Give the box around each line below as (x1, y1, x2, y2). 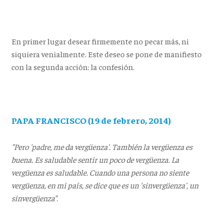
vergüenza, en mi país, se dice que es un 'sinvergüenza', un (11, 180, 198, 190)
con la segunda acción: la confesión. (11, 61, 136, 72)
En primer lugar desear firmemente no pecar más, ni (11, 36, 189, 46)
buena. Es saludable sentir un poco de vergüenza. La (11, 154, 179, 165)
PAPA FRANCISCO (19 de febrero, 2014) (11, 114, 171, 126)
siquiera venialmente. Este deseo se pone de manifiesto (11, 48, 202, 59)
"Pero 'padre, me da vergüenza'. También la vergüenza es (11, 141, 192, 152)
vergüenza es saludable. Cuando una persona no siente (11, 167, 189, 178)
